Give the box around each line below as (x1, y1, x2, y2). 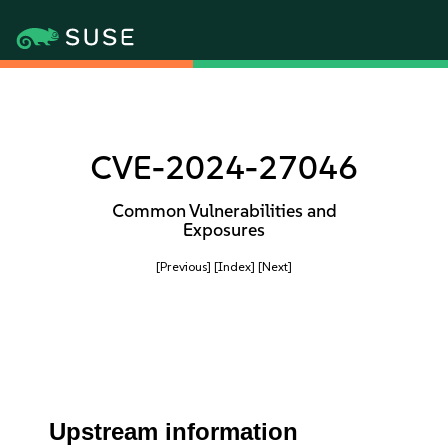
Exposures (183, 219, 265, 241)
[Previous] (156, 259, 211, 274)
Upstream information (49, 418, 299, 445)
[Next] (258, 259, 292, 274)
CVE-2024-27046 (90, 148, 358, 187)
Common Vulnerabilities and (111, 200, 337, 222)
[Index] (214, 259, 255, 274)
